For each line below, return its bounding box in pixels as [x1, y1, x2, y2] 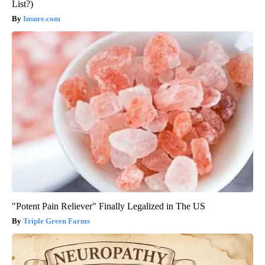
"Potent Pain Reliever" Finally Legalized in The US [12, 201, 205, 212]
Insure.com [23, 14, 60, 24]
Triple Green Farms [23, 216, 90, 226]
